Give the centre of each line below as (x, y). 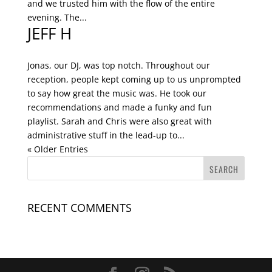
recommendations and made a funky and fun (119, 107)
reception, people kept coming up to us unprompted (134, 80)
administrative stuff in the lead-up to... (106, 135)
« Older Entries (57, 149)
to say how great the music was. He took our (117, 93)
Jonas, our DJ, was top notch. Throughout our (118, 66)
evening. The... (57, 18)
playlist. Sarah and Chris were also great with (119, 121)
